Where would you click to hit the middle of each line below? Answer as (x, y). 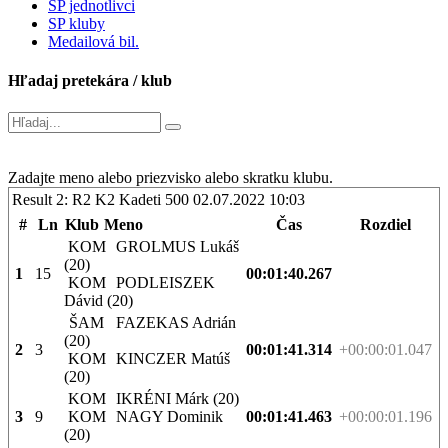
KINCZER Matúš (167, 358)
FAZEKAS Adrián (170, 322)
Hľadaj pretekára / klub (90, 81)
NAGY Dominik (163, 416)
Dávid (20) (98, 300)
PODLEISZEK (159, 282)
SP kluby (76, 24)
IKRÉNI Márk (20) (171, 398)
